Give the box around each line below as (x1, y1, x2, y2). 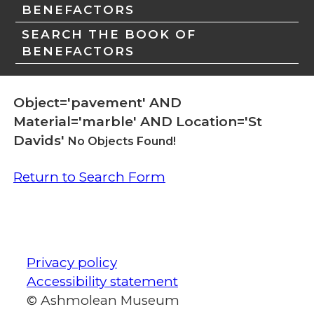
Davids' (13, 132, 68, 149)
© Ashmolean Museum (27, 292, 179, 309)
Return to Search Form (13, 169, 165, 186)
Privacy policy (27, 254, 117, 271)
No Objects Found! (68, 134, 176, 148)
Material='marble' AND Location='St (13, 113, 262, 130)
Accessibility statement (27, 273, 178, 290)
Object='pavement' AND (13, 94, 182, 111)
